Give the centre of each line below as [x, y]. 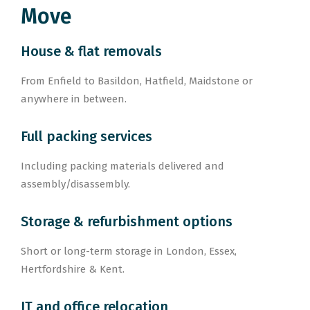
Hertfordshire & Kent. [73, 269]
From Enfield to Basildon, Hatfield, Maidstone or [137, 81]
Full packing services [86, 136]
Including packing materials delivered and [122, 166]
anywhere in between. [74, 99]
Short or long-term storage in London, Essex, [129, 251]
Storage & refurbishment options [127, 221]
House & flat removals [91, 51]
